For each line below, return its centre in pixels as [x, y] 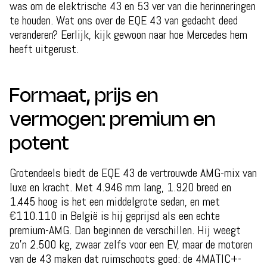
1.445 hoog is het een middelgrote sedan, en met [115, 201]
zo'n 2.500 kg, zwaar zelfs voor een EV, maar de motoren [131, 244]
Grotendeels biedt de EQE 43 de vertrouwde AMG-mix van [133, 173]
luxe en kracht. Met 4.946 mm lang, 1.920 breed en [120, 187]
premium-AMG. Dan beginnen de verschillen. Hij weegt [125, 230]
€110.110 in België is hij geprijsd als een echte [115, 215]
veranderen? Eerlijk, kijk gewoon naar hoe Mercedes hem [128, 34]
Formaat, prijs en [84, 96]
